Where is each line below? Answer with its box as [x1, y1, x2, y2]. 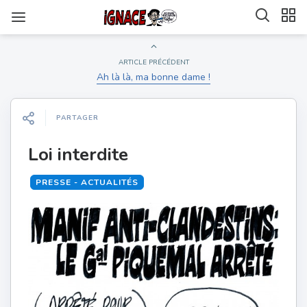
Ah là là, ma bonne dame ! [97, 71, 210, 84]
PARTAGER [56, 113, 99, 123]
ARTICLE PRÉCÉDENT [118, 58, 189, 67]
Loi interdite [28, 143, 128, 167]
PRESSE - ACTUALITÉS [36, 177, 138, 188]
